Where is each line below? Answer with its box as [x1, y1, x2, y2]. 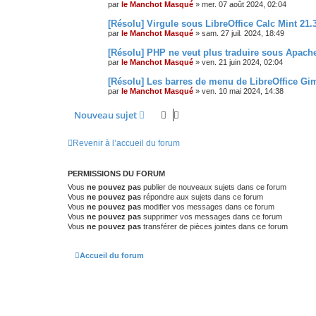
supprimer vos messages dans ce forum [141, 212, 282, 221]
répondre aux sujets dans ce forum [141, 192, 263, 201]
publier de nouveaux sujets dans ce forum [141, 182, 286, 191]
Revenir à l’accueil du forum [73, 138, 180, 148]
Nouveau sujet [74, 108, 137, 121]
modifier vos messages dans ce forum [141, 202, 274, 211]
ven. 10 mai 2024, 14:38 [202, 86, 284, 95]
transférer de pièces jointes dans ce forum [141, 221, 288, 231]
